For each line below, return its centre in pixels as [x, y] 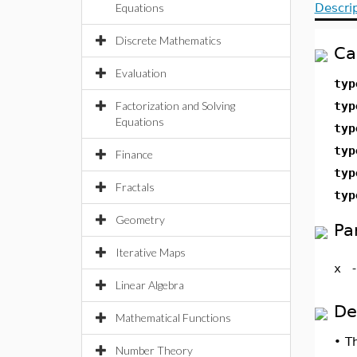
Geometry [140, 220]
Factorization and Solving [175, 106]
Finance [134, 154]
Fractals [135, 187]
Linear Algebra [150, 285]
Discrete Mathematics [169, 40]
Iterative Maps [151, 252]
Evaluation [141, 73]
